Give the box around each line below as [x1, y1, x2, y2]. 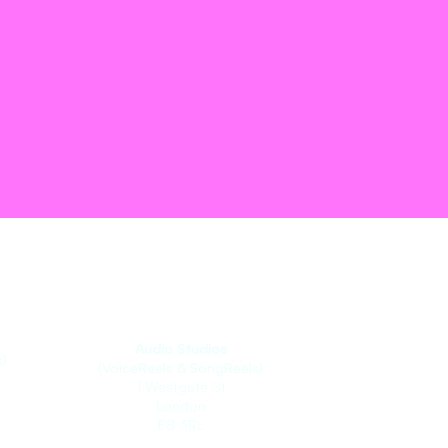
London [155, 397, 206, 414]
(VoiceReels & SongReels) [98, 359, 263, 376]
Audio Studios [134, 340, 227, 357]
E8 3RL [157, 416, 204, 433]
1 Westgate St [135, 378, 226, 395]
